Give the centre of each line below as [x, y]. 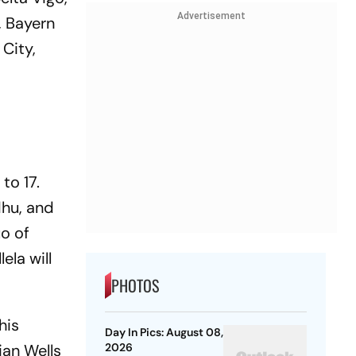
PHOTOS [135, 286]
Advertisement [211, 15]
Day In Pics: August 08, [164, 333]
